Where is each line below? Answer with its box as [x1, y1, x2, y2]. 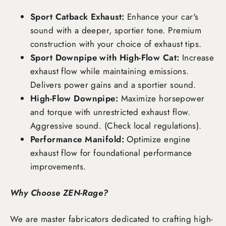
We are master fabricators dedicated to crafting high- [10, 213, 213, 225]
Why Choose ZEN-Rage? [10, 187, 108, 199]
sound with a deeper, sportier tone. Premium [30, 24, 202, 36]
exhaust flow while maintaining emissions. [30, 65, 189, 77]
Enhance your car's [124, 11, 199, 23]
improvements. [30, 160, 86, 173]
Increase [179, 51, 214, 64]
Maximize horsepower [118, 92, 205, 104]
